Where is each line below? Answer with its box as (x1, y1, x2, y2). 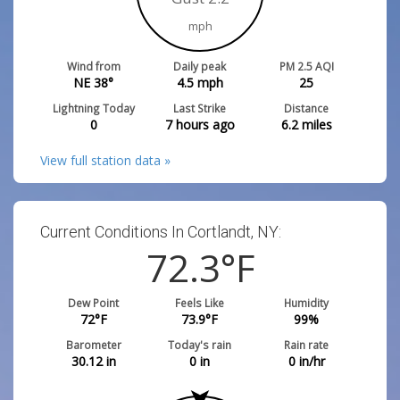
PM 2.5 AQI (279, 59, 334, 73)
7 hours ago (164, 116, 235, 133)
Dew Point (68, 296, 120, 310)
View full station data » (40, 152, 171, 169)
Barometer (65, 337, 121, 352)
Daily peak (173, 59, 227, 73)
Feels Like (175, 296, 225, 310)
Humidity (284, 296, 329, 310)
